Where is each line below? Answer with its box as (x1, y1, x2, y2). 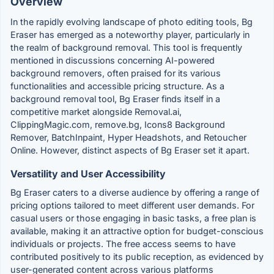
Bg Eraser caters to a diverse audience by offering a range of (10, 187, 259, 198)
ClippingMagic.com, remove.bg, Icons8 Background (10, 119, 225, 130)
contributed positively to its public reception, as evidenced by (10, 251, 264, 262)
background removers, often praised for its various (10, 67, 221, 78)
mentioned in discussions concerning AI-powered (10, 54, 215, 65)
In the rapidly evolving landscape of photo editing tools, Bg (10, 16, 253, 27)
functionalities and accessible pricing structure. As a (10, 80, 224, 91)
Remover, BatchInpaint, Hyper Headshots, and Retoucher (10, 131, 246, 143)
